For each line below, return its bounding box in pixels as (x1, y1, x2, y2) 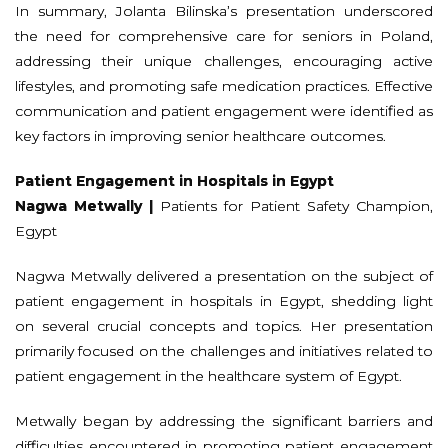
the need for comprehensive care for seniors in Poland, (15, 26, 433, 45)
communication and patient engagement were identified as (15, 101, 433, 120)
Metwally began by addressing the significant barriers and (15, 411, 433, 430)
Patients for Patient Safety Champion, (153, 196, 433, 215)
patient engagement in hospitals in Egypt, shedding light (15, 291, 433, 310)
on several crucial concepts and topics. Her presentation (15, 316, 433, 335)
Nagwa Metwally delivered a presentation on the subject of (15, 266, 433, 285)
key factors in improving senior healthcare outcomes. (15, 126, 386, 145)
